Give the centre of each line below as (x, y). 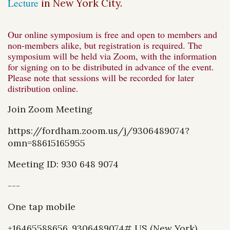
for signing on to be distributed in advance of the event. (111, 67)
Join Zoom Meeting (50, 109)
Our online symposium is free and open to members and (112, 35)
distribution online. (45, 89)
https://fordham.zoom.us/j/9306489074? (99, 130)
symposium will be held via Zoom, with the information (112, 56)
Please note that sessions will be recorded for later (101, 78)
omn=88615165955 (46, 143)
